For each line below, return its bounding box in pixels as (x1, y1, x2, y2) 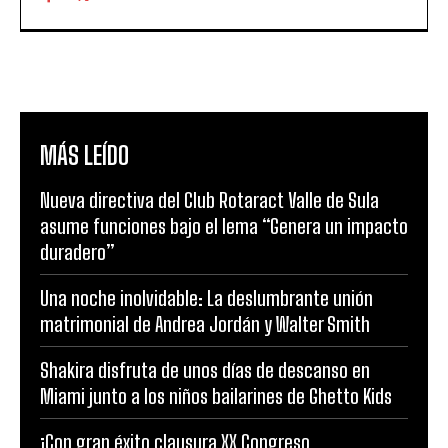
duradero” (40, 240, 115, 265)
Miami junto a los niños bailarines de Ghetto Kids (40, 384, 392, 409)
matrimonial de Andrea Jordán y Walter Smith (40, 312, 370, 337)
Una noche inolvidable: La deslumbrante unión (40, 286, 373, 311)
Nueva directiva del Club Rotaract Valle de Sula (40, 188, 379, 213)
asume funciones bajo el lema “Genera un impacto (40, 214, 408, 239)
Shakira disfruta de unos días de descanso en (40, 358, 370, 383)
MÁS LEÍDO (40, 141, 129, 171)
